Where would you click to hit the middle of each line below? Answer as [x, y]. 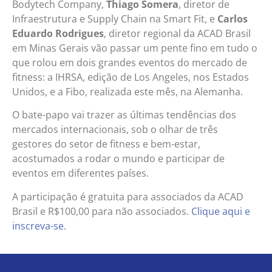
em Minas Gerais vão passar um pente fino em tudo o [135, 48]
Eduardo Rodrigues [58, 34]
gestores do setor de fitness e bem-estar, [106, 144]
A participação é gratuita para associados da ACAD [128, 196]
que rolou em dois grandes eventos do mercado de [130, 63]
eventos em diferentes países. [80, 173]
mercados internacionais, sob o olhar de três [115, 130]
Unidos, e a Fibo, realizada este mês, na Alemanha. [127, 92]
